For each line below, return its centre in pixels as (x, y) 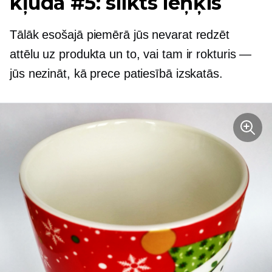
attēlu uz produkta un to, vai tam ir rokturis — (131, 54)
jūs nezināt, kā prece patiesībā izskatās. (116, 73)
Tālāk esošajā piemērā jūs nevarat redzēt (120, 34)
